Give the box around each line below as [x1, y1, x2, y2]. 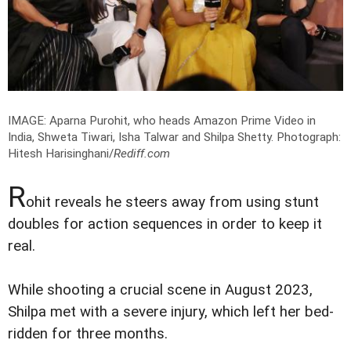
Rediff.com [114, 147, 170, 161]
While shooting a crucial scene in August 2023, [8, 281, 313, 299]
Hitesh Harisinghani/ [8, 147, 114, 161]
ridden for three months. [8, 325, 168, 343]
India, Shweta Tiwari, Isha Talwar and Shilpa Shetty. [8, 130, 277, 145]
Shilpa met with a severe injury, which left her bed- [8, 303, 334, 321]
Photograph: [277, 130, 341, 145]
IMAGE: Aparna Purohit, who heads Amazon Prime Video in [8, 114, 316, 128]
